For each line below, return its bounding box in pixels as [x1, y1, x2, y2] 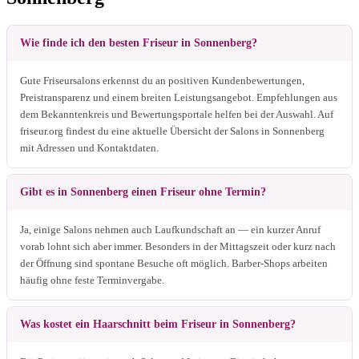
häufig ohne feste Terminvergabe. [20, 273, 164, 286]
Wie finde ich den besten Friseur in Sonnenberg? [20, 36, 257, 49]
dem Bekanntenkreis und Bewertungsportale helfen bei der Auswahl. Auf [20, 107, 333, 120]
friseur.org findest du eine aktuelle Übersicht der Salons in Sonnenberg [20, 124, 325, 137]
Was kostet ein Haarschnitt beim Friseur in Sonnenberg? [20, 317, 296, 330]
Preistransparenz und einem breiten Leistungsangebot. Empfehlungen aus [20, 91, 337, 103]
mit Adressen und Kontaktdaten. [20, 141, 159, 154]
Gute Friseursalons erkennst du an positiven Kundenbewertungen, [20, 74, 305, 87]
